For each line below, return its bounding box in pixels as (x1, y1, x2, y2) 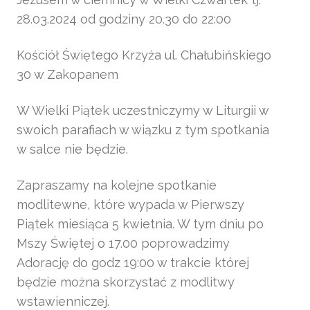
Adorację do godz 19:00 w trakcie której (17, 255, 249, 271)
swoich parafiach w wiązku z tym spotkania (17, 122, 269, 138)
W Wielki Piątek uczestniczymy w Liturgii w (17, 103, 268, 118)
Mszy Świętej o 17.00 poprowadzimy (17, 236, 230, 251)
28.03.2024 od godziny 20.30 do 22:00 (17, 12, 231, 27)
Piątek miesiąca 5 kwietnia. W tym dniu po (17, 217, 264, 232)
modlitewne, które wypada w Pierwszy (17, 197, 244, 212)
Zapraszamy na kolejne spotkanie (17, 178, 217, 193)
